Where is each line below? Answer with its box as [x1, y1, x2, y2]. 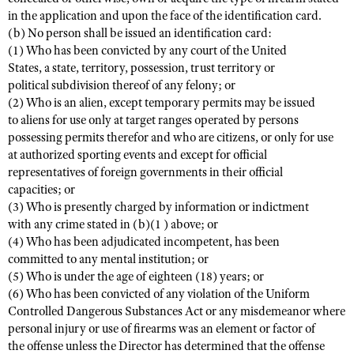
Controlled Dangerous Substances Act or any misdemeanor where [8, 303, 345, 319]
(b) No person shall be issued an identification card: [8, 25, 272, 41]
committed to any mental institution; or [8, 251, 209, 267]
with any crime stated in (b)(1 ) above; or [8, 217, 218, 232]
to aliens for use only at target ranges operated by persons [8, 112, 299, 128]
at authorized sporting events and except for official [8, 147, 267, 163]
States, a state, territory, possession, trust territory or [8, 60, 275, 76]
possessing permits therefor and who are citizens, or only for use [8, 130, 333, 145]
